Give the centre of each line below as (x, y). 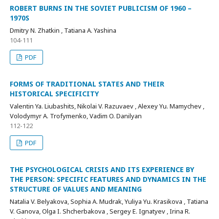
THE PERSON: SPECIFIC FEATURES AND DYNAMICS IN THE (108, 179)
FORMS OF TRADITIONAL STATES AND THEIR (87, 84)
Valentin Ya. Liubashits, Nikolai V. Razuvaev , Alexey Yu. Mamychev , (107, 106)
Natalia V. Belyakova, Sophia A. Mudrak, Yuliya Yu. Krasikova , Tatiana (109, 202)
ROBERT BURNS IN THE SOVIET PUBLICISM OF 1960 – (101, 8)
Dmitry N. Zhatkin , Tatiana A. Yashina (63, 31)
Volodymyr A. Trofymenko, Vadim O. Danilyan (76, 116)
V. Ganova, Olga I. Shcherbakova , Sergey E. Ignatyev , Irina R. (100, 211)
